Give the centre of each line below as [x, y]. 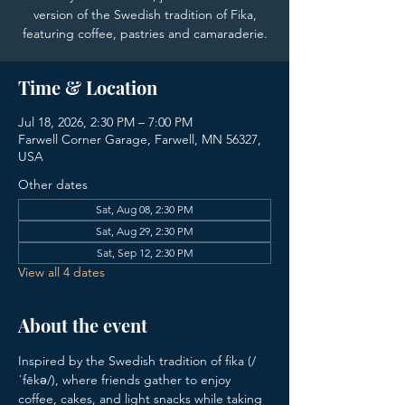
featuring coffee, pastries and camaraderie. [145, 33]
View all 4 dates [61, 272]
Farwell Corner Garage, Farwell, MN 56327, [140, 139]
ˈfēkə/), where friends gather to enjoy [126, 380]
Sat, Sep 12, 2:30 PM [145, 253]
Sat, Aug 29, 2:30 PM [145, 231]
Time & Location [88, 87]
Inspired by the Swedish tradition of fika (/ [137, 361]
